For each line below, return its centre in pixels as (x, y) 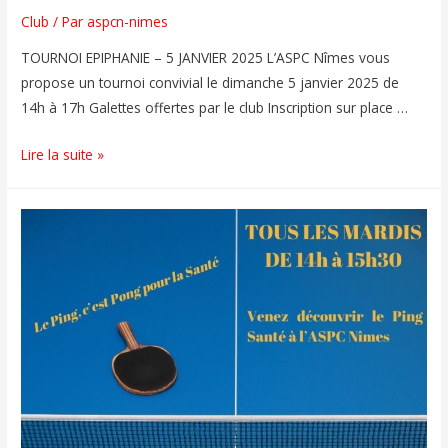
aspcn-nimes (128, 22)
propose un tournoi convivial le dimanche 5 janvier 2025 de (210, 83)
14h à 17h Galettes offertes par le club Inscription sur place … (215, 108)
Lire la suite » (63, 155)
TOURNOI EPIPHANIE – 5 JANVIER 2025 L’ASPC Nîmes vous (206, 58)
